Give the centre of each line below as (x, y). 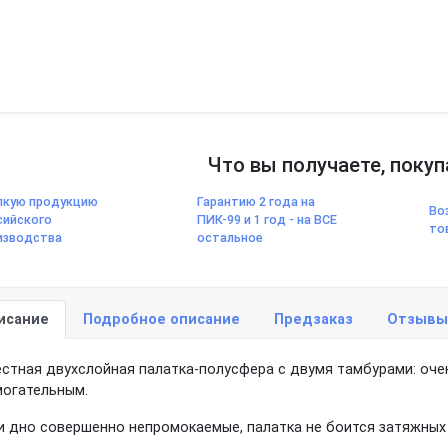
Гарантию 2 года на (255, 201)
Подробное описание (161, 319)
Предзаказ (313, 319)
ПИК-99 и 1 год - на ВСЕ (266, 219)
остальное (229, 237)
